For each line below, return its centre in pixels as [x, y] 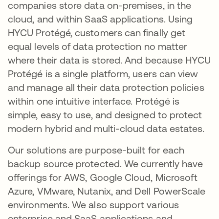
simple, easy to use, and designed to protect [105, 115]
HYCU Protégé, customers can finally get [97, 33]
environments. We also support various [93, 205]
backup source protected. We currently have [106, 164]
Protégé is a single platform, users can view [103, 74]
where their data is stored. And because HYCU [109, 60]
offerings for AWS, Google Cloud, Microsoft [103, 177]
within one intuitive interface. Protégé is [94, 101]
